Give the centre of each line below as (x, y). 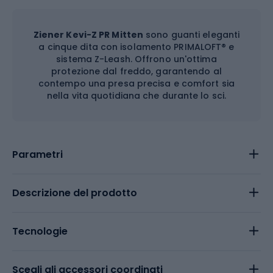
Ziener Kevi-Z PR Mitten (88, 34)
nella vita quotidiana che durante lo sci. (136, 95)
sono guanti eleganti (192, 34)
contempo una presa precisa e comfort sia (136, 83)
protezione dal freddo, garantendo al (136, 71)
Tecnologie (40, 231)
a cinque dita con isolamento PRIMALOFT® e (136, 47)
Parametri (37, 154)
